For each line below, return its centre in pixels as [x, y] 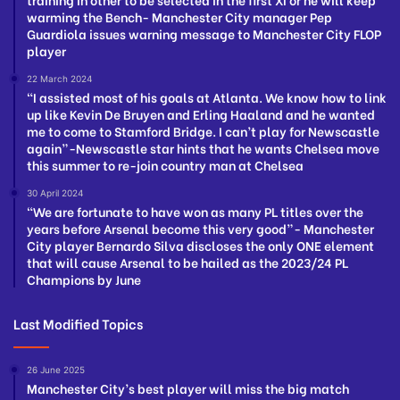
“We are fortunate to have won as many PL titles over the [195, 212]
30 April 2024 [55, 193]
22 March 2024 [59, 79]
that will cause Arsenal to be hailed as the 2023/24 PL [187, 262]
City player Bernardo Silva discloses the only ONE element [200, 246]
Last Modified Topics [78, 324]
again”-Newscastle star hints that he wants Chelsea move [203, 148]
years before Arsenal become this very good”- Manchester [200, 229]
